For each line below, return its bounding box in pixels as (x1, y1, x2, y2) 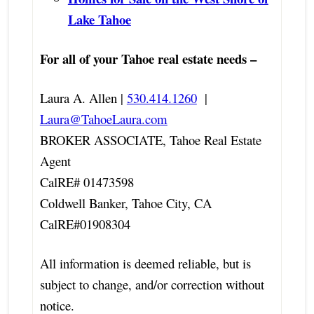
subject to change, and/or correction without (39, 275, 264, 293)
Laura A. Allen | (39, 88, 123, 107)
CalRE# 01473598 (39, 172, 134, 191)
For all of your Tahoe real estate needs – (39, 48, 257, 68)
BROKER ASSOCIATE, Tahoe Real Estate (39, 130, 261, 149)
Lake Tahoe (67, 9, 131, 29)
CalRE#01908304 (39, 214, 130, 233)
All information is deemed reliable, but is (39, 254, 251, 272)
